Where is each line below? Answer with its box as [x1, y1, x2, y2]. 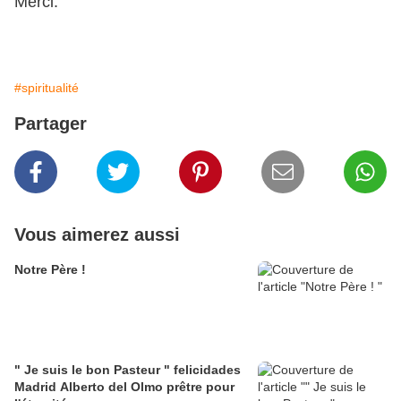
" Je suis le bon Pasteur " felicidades [14, 363, 241, 378]
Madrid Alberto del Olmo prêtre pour [14, 380, 166, 395]
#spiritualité [14, 81, 79, 96]
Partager [14, 114, 87, 134]
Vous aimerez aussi [14, 225, 180, 245]
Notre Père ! [14, 262, 86, 277]
